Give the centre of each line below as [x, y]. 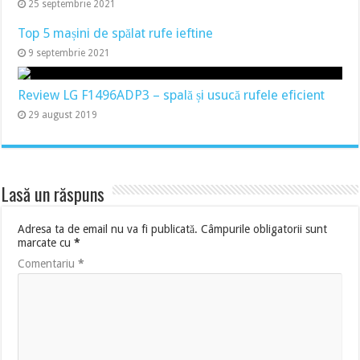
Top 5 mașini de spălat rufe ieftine [116, 33]
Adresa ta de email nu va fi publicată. [108, 229]
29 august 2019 [63, 115]
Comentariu [48, 264]
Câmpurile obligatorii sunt [264, 229]
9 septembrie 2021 [70, 53]
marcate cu [46, 243]
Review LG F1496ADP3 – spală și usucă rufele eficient [172, 95]
